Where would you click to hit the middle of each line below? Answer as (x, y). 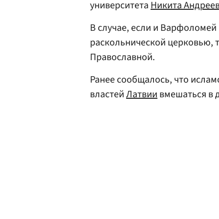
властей (108, 94)
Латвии (142, 94)
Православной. (122, 57)
